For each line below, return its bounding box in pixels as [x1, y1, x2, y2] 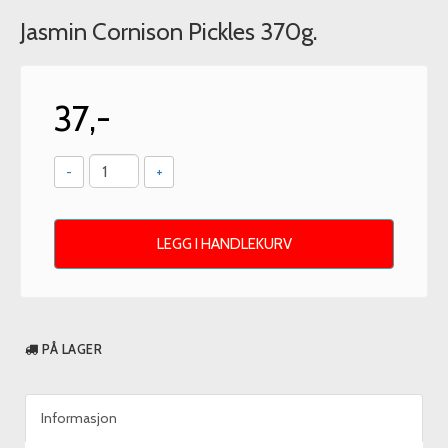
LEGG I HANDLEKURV [156, 234, 292, 253]
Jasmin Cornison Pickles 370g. [20, 17, 317, 46]
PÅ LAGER [42, 341, 102, 357]
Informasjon [41, 409, 117, 427]
